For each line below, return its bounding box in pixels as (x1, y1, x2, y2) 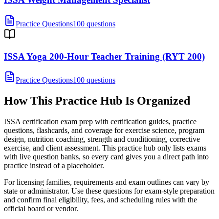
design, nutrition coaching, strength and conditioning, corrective (4, 135, 200, 144)
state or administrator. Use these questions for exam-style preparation (4, 187, 215, 196)
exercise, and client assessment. (4, 144, 100, 153)
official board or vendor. (4, 204, 78, 213)
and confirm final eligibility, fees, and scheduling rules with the (4, 196, 197, 204)
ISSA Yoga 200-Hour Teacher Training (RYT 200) (4, 51, 205, 62)
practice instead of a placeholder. (4, 161, 104, 170)
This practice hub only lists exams (100, 144, 206, 153)
